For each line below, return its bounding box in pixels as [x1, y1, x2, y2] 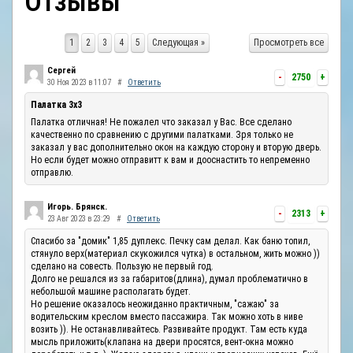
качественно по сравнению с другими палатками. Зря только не [31, 129, 293, 140]
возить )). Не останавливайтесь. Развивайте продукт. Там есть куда [31, 324, 307, 335]
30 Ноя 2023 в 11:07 [47, 78, 111, 87]
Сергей [47, 65, 76, 76]
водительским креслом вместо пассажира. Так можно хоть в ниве [31, 311, 303, 322]
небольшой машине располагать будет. [31, 286, 191, 297]
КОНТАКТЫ [12, 39, 61, 52]
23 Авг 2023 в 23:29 [47, 214, 110, 223]
